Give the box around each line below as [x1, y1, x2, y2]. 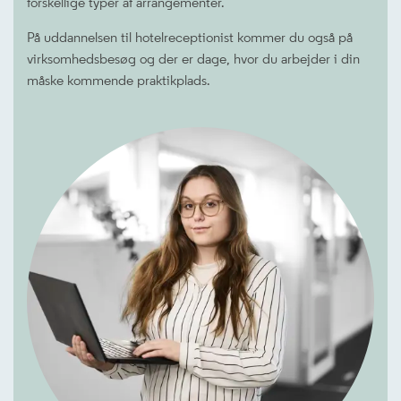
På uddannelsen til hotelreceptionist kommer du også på [27, 29, 353, 46]
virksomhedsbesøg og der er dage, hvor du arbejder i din [27, 50, 360, 67]
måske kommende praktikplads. [27, 72, 210, 89]
